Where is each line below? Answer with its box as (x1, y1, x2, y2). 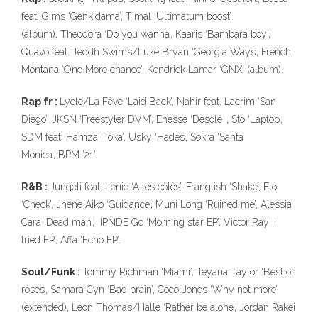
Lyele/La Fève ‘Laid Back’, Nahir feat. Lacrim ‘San (60, 96, 276, 107)
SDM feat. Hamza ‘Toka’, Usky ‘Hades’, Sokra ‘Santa (21, 131, 243, 143)
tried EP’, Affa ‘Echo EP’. (21, 234, 121, 246)
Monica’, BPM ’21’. (21, 149, 97, 160)
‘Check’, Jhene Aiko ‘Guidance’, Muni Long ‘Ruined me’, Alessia (21, 199, 292, 210)
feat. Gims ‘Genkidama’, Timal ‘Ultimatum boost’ (21, 11, 231, 22)
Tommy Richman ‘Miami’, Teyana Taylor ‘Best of (82, 266, 294, 278)
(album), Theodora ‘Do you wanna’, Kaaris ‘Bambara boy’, (21, 28, 270, 40)
